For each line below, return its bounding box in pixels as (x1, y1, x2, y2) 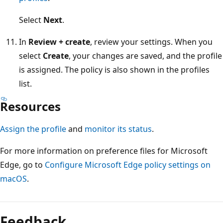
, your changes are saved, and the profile (69, 50, 222, 61)
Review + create (28, 36, 90, 47)
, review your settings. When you (90, 36, 213, 47)
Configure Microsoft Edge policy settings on (45, 159, 211, 170)
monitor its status (85, 123, 152, 134)
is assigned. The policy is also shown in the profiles (19, 64, 210, 75)
